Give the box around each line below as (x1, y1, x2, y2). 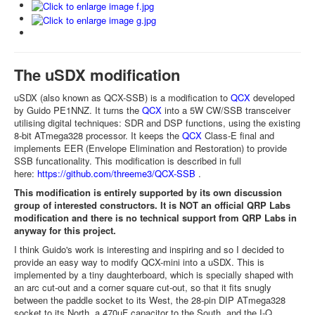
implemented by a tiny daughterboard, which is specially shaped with (14, 267, 293, 281)
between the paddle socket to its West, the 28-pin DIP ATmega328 (14, 292, 285, 307)
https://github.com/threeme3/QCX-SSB (37, 166, 195, 180)
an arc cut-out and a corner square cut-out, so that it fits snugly (14, 280, 271, 294)
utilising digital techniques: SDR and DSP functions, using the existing (14, 115, 300, 129)
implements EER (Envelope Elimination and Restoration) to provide (14, 141, 287, 155)
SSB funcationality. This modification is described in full (14, 153, 241, 167)
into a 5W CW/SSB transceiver (162, 103, 290, 117)
